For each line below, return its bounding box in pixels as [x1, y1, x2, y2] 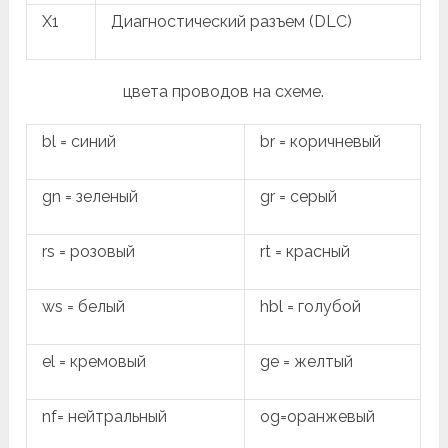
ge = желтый [260, 351, 354, 371]
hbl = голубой [260, 296, 362, 316]
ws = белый [42, 296, 126, 316]
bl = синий [42, 131, 117, 151]
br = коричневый [260, 131, 382, 151]
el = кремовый [42, 351, 147, 371]
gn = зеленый [42, 186, 139, 206]
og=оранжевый [260, 406, 376, 426]
